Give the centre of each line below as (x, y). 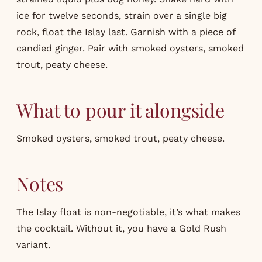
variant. (33, 244)
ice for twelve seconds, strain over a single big (122, 15)
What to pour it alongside (120, 109)
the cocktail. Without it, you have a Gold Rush (121, 228)
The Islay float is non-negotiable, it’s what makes (128, 212)
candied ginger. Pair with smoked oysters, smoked (130, 48)
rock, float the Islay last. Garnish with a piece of (126, 32)
